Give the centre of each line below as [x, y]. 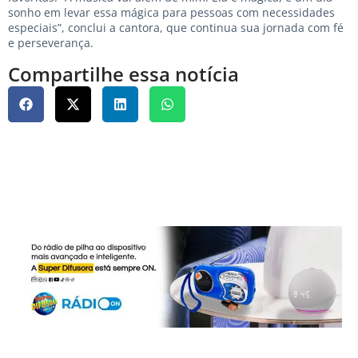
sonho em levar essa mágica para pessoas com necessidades [171, 12]
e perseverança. [51, 42]
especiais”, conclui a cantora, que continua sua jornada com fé [176, 27]
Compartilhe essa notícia [123, 74]
